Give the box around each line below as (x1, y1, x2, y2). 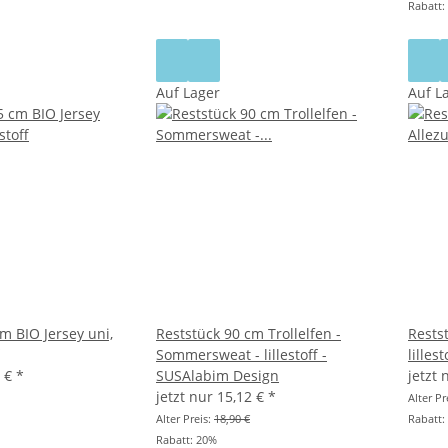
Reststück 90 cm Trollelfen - (156, 324, 341, 344)
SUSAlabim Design (156, 366, 279, 386)
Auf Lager (156, 83, 220, 103)
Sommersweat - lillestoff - (156, 345, 327, 365)
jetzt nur (156, 387, 217, 407)
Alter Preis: (156, 411, 214, 427)
